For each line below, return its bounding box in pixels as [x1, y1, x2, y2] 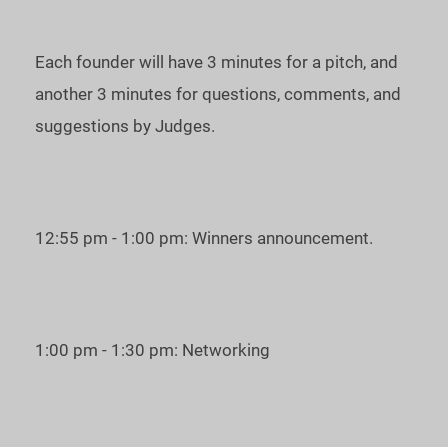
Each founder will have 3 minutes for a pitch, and [35, 52, 398, 72]
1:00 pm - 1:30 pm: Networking [35, 340, 270, 360]
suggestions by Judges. [35, 116, 215, 136]
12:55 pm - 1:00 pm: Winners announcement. [35, 228, 373, 248]
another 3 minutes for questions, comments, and [35, 84, 401, 104]
